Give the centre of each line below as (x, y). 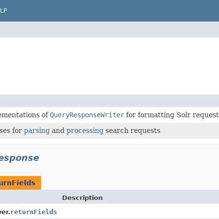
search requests (132, 130)
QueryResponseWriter (87, 115)
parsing (37, 130)
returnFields (33, 212)
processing (85, 130)
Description (82, 197)
